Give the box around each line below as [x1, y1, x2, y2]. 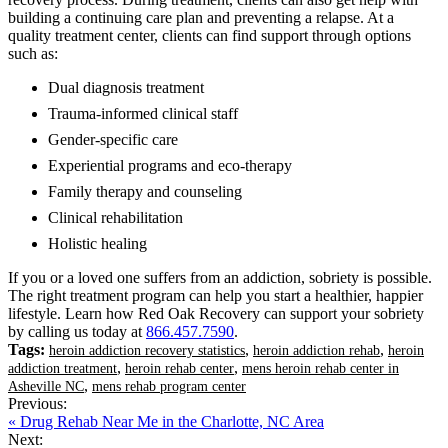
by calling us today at [8, 322, 146, 340]
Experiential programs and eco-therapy [48, 156, 292, 174]
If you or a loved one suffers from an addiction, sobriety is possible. [8, 268, 432, 286]
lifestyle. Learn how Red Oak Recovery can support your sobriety [8, 304, 424, 322]
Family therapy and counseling [48, 182, 242, 200]
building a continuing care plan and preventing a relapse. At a [8, 8, 394, 26]
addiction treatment [8, 360, 117, 376]
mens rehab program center [92, 378, 246, 394]
